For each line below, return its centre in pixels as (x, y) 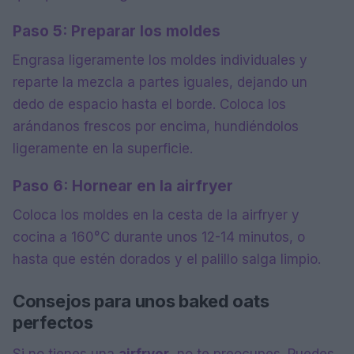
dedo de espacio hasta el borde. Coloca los (149, 105)
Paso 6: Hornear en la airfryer (123, 186)
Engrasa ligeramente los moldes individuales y (160, 60)
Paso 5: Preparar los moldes (117, 32)
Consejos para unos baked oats (141, 301)
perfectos (53, 323)
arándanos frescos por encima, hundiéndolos (156, 127)
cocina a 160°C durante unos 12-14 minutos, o (159, 237)
